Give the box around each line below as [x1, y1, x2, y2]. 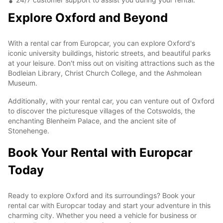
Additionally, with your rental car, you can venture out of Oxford [8, 96, 215, 105]
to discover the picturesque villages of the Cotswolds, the [8, 106, 195, 115]
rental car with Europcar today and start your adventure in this [8, 201, 211, 210]
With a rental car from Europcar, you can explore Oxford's [8, 38, 195, 47]
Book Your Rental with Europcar [8, 145, 193, 160]
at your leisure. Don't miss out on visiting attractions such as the [8, 58, 215, 67]
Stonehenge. [8, 126, 49, 135]
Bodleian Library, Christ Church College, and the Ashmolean [8, 68, 202, 77]
